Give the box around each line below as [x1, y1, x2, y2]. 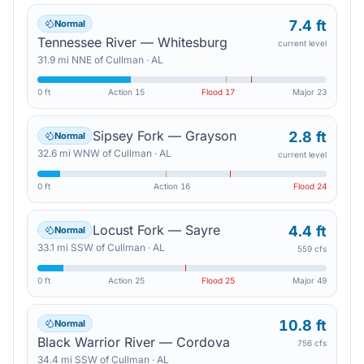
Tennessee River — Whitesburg [37, 34, 227, 50]
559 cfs [297, 244, 327, 253]
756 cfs [297, 338, 327, 348]
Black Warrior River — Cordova [37, 334, 230, 350]
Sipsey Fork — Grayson [93, 128, 236, 144]
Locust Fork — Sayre [93, 222, 220, 238]
